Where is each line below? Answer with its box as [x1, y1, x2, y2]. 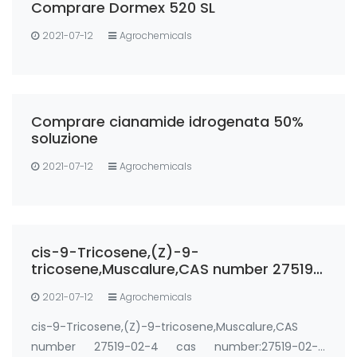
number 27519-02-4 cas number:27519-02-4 [31, 339, 326, 355]
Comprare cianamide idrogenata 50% [31, 112, 304, 131]
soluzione [31, 128, 98, 148]
